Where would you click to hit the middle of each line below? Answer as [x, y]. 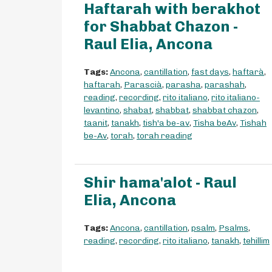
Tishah [253, 123]
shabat [138, 110]
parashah [225, 85]
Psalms [233, 228]
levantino [102, 110]
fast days [210, 72]
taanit [96, 123]
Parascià [143, 85]
